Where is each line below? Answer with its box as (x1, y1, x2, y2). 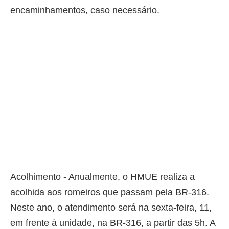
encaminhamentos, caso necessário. (10, 5, 159, 16)
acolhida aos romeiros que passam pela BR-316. (10, 187, 209, 198)
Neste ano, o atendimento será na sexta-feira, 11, (10, 202, 212, 213)
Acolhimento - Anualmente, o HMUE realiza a (10, 172, 195, 182)
